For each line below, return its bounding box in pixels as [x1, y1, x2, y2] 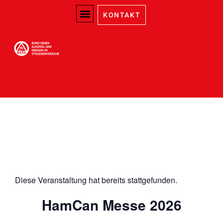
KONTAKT [103, 11, 141, 19]
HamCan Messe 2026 [41, 195, 182, 216]
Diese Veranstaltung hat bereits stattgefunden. [15, 174, 177, 186]
